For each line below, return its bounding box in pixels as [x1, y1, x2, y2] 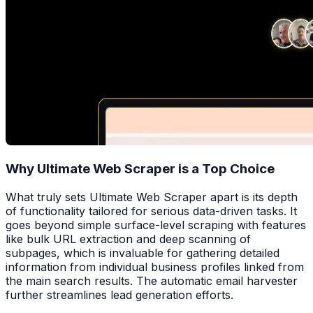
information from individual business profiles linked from [6, 260, 304, 275]
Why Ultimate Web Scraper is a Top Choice [6, 161, 275, 177]
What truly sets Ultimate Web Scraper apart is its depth [6, 190, 298, 205]
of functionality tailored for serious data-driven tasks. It [6, 204, 297, 219]
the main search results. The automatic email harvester [6, 274, 298, 289]
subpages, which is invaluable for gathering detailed [6, 246, 279, 261]
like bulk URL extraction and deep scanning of [6, 232, 251, 247]
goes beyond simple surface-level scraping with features [6, 218, 306, 233]
